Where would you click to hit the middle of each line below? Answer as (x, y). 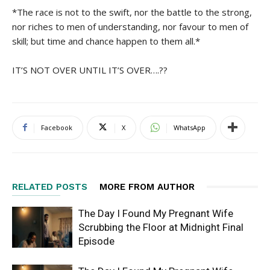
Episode (96, 241)
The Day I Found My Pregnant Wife (156, 213)
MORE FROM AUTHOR (147, 187)
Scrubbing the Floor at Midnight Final (161, 227)
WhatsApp (190, 127)
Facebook (57, 127)
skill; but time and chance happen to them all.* (106, 41)
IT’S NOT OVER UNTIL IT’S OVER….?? (90, 70)
